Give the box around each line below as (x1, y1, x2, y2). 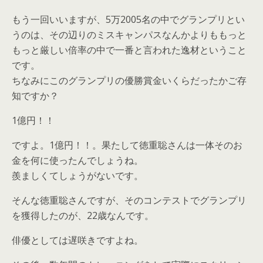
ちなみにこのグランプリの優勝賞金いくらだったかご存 (12, 73, 247, 87)
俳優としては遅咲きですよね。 (12, 233, 143, 247)
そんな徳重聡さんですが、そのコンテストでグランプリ (12, 193, 247, 207)
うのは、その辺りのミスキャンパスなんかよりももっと (12, 28, 247, 41)
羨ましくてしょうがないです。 (12, 168, 143, 182)
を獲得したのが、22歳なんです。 (12, 208, 154, 222)
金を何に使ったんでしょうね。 (12, 153, 143, 167)
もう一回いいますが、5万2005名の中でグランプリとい (12, 12, 245, 26)
